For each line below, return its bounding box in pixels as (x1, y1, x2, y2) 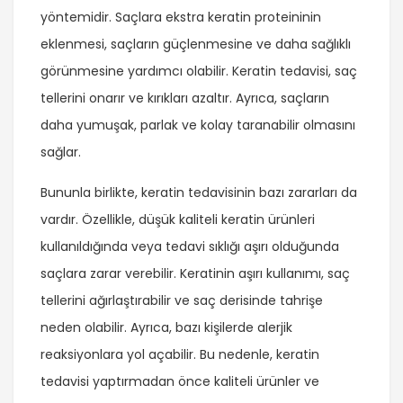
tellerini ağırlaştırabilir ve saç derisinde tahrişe (40, 291, 323, 310)
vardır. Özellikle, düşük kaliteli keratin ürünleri (40, 210, 315, 229)
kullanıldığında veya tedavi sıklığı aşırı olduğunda (40, 237, 339, 256)
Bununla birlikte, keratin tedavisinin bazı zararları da (40, 184, 357, 202)
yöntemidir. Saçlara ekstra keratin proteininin (40, 8, 321, 27)
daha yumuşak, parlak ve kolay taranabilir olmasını (40, 116, 355, 135)
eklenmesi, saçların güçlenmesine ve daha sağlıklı (40, 35, 351, 54)
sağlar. (40, 143, 81, 162)
